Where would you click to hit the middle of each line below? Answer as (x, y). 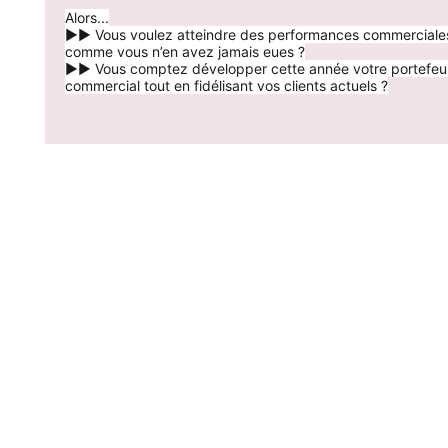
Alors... (87, 17)
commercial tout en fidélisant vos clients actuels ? (226, 85)
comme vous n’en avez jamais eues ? (185, 51)
